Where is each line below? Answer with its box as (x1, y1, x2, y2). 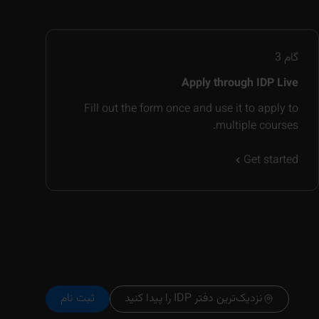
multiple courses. (216, 117, 298, 135)
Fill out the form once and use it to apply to (84, 100, 298, 118)
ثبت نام (61, 289, 95, 308)
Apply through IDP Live (182, 74, 298, 93)
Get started (244, 151, 298, 169)
